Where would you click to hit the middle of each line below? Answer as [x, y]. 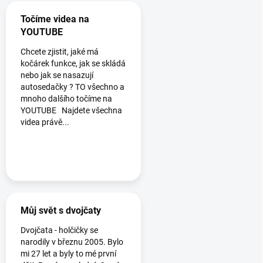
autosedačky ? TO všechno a [73, 87]
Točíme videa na [55, 19]
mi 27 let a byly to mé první [68, 254]
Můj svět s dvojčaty [61, 211]
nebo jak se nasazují [57, 75]
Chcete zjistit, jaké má [60, 52]
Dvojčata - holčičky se [59, 230]
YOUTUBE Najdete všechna [71, 111]
